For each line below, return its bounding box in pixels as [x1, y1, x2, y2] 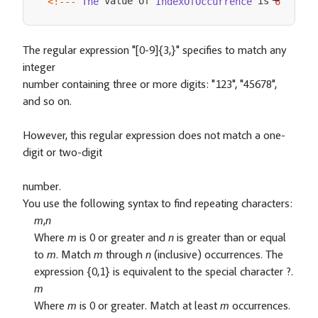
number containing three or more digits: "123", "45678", [23, 79, 277, 91]
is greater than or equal [174, 232, 286, 244]
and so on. [23, 96, 72, 108]
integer [23, 62, 55, 74]
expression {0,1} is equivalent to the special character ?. [34, 266, 293, 278]
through [103, 249, 146, 261]
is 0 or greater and [77, 232, 168, 244]
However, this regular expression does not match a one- [23, 130, 285, 142]
